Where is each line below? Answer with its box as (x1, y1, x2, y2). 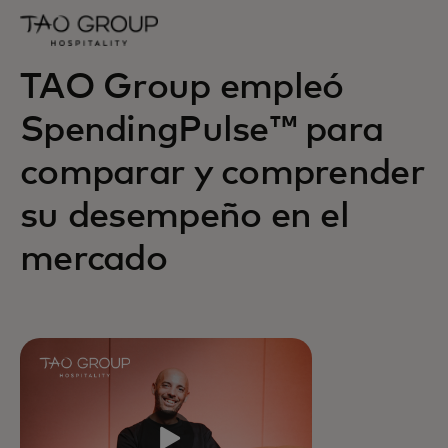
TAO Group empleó (20, 70, 344, 107)
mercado (20, 242, 167, 279)
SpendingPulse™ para (20, 113, 384, 150)
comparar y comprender (20, 156, 424, 193)
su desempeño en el (20, 199, 350, 236)
